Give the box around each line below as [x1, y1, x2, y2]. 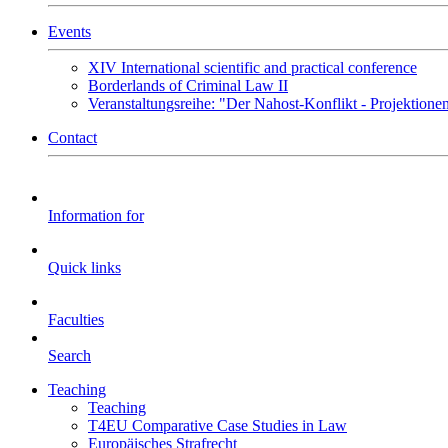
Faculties [48, 311, 104, 328]
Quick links [48, 259, 121, 276]
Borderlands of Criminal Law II [88, 77, 288, 94]
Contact [48, 129, 97, 146]
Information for [48, 207, 144, 224]
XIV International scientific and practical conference [88, 59, 417, 76]
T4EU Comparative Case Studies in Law [88, 417, 347, 434]
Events [48, 23, 91, 40]
